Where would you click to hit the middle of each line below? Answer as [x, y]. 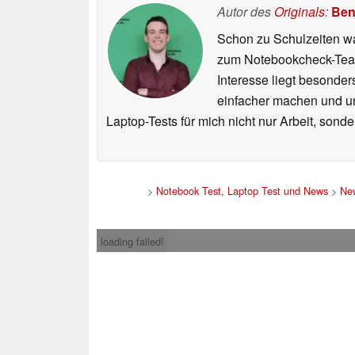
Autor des [246, 12]
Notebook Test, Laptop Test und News [242, 191]
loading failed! [132, 242]
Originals [300, 12]
